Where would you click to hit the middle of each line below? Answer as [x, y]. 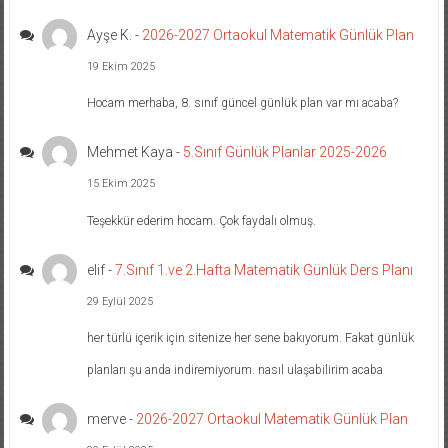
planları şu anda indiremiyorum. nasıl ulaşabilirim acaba [235, 370]
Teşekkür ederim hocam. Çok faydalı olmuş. [202, 220]
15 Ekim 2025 [121, 184]
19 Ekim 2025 [121, 66]
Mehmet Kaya [130, 152]
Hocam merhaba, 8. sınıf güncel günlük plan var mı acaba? [243, 103]
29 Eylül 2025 [120, 301]
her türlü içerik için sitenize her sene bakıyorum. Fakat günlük [251, 338]
